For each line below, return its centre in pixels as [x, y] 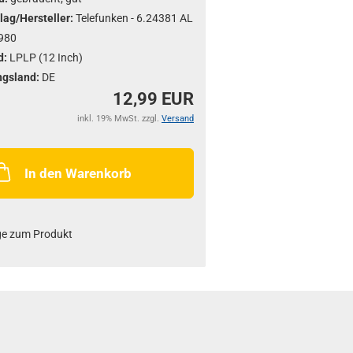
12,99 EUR [153, 99]
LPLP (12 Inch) [46, 58]
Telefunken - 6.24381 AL [134, 18]
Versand [177, 119]
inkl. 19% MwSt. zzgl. [119, 119]
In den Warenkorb [78, 173]
